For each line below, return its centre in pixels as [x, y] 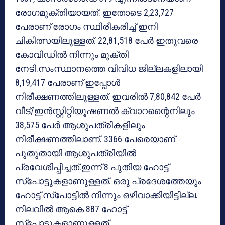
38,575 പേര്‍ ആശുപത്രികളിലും [80, 125]
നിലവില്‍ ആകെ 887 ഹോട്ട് [71, 209]
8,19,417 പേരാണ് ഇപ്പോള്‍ [68, 83]
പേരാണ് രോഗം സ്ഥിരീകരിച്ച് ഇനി [86, 27]
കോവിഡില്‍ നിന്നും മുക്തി [72, 55]
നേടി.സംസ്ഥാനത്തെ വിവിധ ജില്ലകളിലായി [109, 69]
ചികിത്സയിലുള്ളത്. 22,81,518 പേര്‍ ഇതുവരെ [106, 41]
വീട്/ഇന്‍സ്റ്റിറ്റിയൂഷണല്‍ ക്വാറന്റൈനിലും [105, 111]
